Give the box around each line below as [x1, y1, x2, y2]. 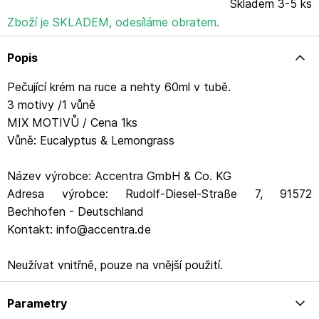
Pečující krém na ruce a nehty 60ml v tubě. [7, 80, 231, 94]
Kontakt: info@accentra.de [7, 222, 151, 236]
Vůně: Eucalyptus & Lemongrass [7, 133, 174, 147]
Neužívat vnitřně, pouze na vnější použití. [7, 258, 223, 272]
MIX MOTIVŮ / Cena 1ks [7, 115, 137, 130]
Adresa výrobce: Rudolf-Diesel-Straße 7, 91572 [7, 187, 312, 201]
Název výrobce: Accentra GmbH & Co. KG [7, 169, 231, 183]
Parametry [7, 296, 67, 310]
